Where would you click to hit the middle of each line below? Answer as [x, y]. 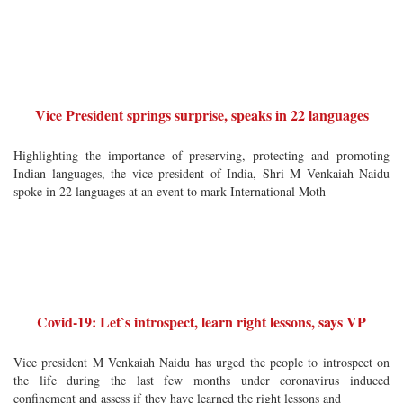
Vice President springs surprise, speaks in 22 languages [201, 115]
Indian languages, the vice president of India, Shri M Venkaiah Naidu [201, 173]
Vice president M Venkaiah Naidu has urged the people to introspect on [201, 362]
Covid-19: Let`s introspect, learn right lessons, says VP [201, 322]
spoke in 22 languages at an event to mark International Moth [170, 191]
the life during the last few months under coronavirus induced [201, 380]
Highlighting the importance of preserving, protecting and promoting [201, 155]
